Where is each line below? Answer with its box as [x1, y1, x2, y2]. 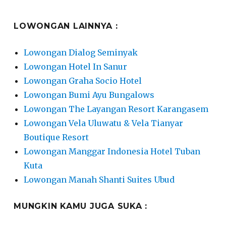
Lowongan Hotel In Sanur [24, 62, 127, 72]
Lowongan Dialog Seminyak [24, 47, 138, 58]
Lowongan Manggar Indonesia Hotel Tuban [24, 146, 200, 157]
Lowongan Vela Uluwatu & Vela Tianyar [24, 118, 183, 129]
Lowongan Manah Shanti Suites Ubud [24, 175, 175, 185]
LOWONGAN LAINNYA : [14, 21, 118, 31]
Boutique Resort [24, 132, 89, 143]
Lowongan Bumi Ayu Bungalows [24, 90, 154, 100]
